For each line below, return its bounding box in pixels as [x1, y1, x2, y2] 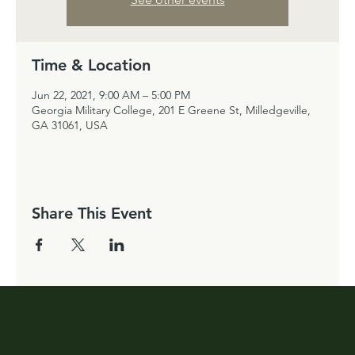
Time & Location [32, 55, 151, 74]
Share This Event [32, 204, 152, 223]
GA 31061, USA [32, 118, 108, 132]
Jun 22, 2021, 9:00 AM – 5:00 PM [32, 88, 190, 102]
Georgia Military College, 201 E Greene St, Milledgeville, [32, 103, 311, 117]
